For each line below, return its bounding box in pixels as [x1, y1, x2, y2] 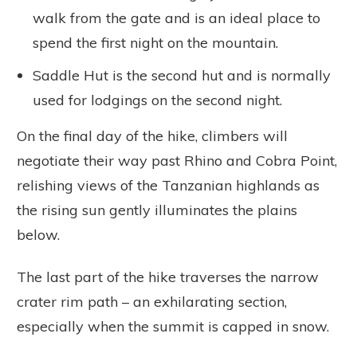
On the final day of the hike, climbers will [17, 126, 288, 145]
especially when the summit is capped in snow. [17, 316, 329, 335]
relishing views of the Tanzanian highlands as [17, 175, 320, 194]
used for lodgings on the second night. [33, 90, 286, 109]
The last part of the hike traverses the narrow [17, 267, 319, 286]
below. [17, 225, 60, 244]
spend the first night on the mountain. [33, 33, 282, 52]
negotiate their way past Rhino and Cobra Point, [17, 151, 337, 170]
